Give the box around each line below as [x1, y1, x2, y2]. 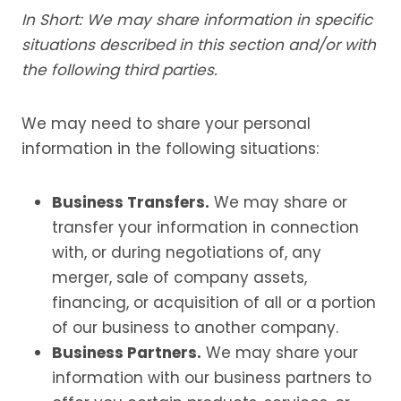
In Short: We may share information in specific [21, 9, 372, 30]
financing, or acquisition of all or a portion [52, 292, 376, 313]
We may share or [209, 192, 347, 213]
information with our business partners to [52, 367, 371, 388]
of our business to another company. [52, 317, 338, 338]
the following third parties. [21, 59, 218, 81]
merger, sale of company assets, [52, 267, 307, 288]
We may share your [201, 342, 358, 363]
